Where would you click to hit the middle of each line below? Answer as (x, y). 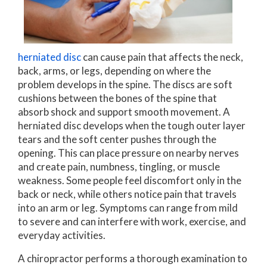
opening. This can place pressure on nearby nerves (128, 153)
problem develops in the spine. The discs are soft (125, 84)
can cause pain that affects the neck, (162, 57)
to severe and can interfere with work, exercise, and (132, 221)
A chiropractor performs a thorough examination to (133, 258)
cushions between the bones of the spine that (117, 98)
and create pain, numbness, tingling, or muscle (119, 166)
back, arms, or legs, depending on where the (114, 70)
